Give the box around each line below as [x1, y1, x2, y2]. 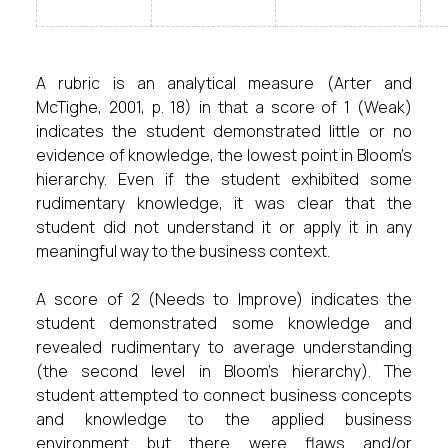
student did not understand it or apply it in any [36, 216, 412, 238]
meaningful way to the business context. [36, 240, 330, 262]
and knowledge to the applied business [36, 408, 412, 430]
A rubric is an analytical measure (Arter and [36, 72, 412, 94]
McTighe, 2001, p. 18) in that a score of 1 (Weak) [36, 96, 412, 118]
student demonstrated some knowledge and [36, 312, 412, 334]
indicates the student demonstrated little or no [36, 120, 412, 142]
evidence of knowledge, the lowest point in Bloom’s [36, 144, 412, 166]
